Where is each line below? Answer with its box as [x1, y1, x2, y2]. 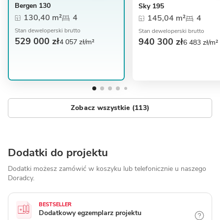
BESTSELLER [39, 200, 72, 208]
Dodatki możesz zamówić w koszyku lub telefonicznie [8, 164, 175, 173]
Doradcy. [8, 173, 34, 183]
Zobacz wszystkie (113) [70, 103, 150, 113]
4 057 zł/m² [59, 37, 94, 47]
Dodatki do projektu [8, 145, 108, 160]
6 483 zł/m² [183, 38, 218, 48]
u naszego [175, 164, 206, 173]
